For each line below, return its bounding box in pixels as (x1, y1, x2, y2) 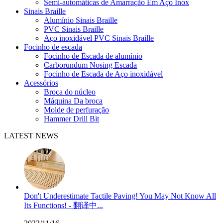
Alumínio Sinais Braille (44, 16, 117, 24)
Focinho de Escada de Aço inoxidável (44, 70, 163, 78)
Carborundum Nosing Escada (44, 61, 137, 69)
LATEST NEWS (4, 131, 58, 140)
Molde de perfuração (44, 106, 109, 114)
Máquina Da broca (44, 97, 103, 105)
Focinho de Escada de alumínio (44, 52, 142, 60)
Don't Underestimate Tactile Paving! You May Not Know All (24, 192, 216, 200)
